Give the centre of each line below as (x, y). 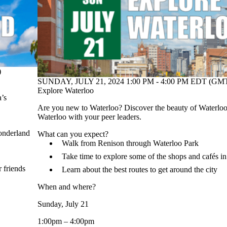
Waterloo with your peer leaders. (89, 117)
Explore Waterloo (66, 90)
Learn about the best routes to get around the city (140, 169)
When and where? (67, 186)
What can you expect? (73, 134)
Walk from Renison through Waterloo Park (130, 143)
